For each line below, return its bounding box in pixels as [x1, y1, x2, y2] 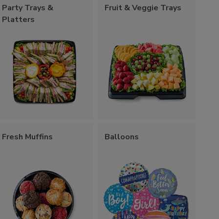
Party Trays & [2, 2, 54, 13]
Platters [2, 14, 35, 25]
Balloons [105, 131, 139, 142]
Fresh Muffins [2, 131, 53, 142]
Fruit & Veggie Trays [105, 2, 182, 13]
